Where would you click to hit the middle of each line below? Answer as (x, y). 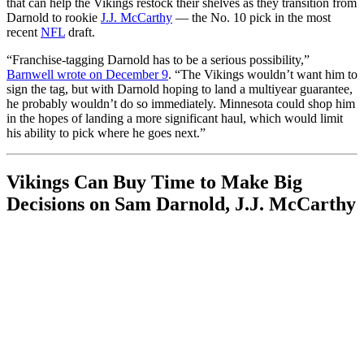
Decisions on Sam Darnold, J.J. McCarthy (181, 204)
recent (24, 32)
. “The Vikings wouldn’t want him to (263, 75)
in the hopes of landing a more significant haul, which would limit (175, 119)
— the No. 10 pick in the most (251, 18)
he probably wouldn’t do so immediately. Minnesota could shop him (181, 104)
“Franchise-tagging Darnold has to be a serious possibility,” (158, 60)
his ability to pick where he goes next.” (106, 133)
